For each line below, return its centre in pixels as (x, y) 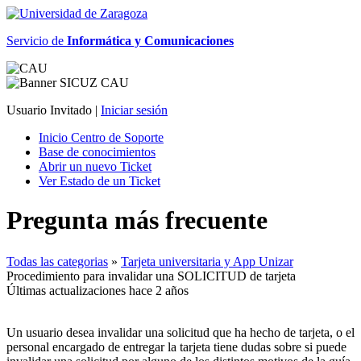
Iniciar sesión (134, 110)
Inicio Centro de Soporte (101, 137)
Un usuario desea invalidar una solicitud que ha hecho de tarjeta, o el (180, 332)
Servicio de (37, 41)
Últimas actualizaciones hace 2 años (98, 290)
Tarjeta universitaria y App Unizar (207, 261)
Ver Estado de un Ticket (100, 181)
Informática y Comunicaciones (150, 41)
